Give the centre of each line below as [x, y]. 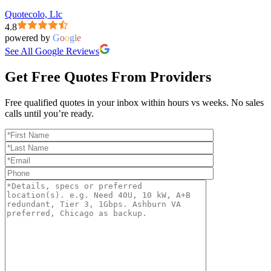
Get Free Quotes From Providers [108, 77]
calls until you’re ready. [49, 113]
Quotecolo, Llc [34, 14]
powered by [29, 38]
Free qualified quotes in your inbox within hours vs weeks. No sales [134, 102]
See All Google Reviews [52, 51]
